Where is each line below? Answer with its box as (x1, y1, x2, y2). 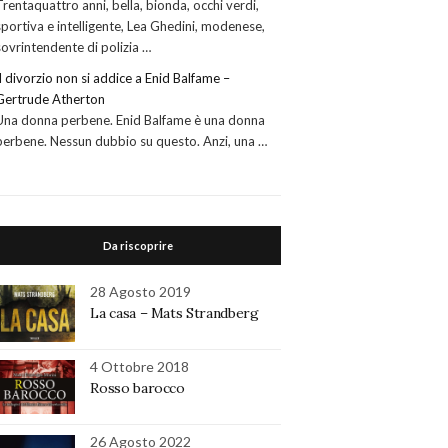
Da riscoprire (103, 238, 174, 252)
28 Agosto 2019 (90, 282, 192, 300)
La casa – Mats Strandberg (90, 303, 259, 322)
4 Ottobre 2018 (90, 357, 190, 375)
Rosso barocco (90, 378, 185, 397)
